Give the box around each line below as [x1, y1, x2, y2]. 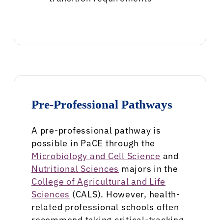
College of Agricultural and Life [31, 175, 165, 187]
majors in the [119, 163, 178, 174]
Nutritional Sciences [31, 163, 119, 174]
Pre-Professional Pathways [31, 97, 172, 111]
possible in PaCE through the [31, 137, 155, 149]
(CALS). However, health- [70, 188, 180, 200]
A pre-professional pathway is [31, 124, 161, 136]
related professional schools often [31, 201, 179, 213]
